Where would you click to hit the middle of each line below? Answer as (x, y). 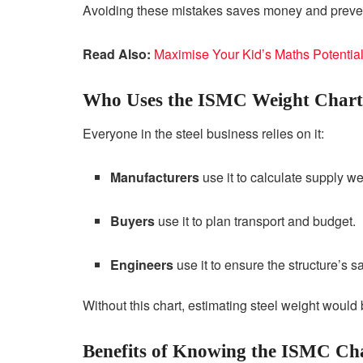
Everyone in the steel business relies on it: (203, 133)
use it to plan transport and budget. (256, 220)
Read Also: (118, 54)
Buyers (133, 220)
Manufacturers (155, 177)
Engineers (142, 264)
